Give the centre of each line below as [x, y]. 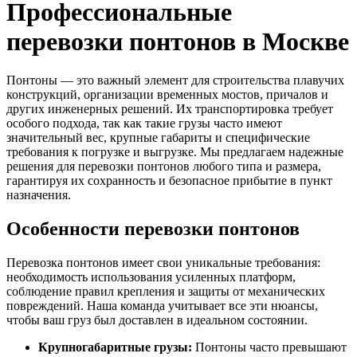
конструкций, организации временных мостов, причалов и [167, 95]
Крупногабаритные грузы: [115, 347]
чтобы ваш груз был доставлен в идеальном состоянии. [157, 320]
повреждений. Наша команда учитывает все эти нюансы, [162, 305]
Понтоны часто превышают [269, 347]
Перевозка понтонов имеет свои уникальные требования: [163, 262]
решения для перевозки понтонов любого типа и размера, [164, 167]
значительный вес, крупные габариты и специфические [158, 138]
